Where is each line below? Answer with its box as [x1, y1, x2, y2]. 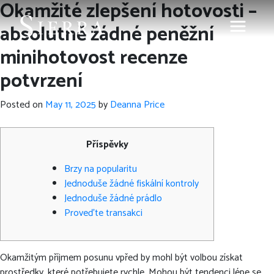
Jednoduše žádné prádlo [64, 190, 162, 207]
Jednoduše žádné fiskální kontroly [64, 176, 199, 192]
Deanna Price [110, 97, 165, 113]
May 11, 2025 [45, 97, 96, 113]
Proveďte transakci [64, 205, 143, 221]
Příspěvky [86, 136, 128, 153]
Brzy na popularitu [64, 161, 137, 177]
